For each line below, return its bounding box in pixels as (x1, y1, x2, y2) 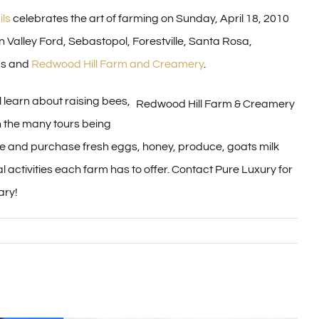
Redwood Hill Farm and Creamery (31, 58, 204, 70)
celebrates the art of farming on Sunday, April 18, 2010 (11, 13, 289, 24)
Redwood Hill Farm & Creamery (136, 98, 295, 110)
